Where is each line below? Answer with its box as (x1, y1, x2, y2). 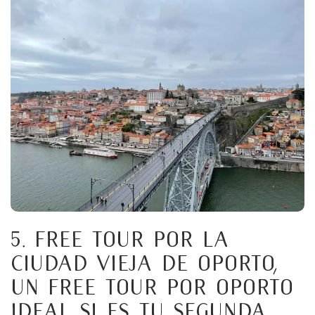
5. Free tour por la (11, 226, 229, 252)
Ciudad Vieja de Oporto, (11, 250, 278, 276)
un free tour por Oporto (11, 274, 293, 300)
